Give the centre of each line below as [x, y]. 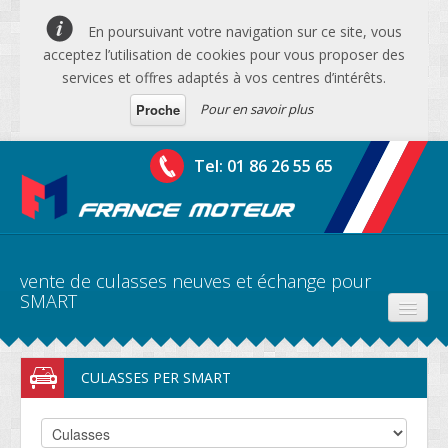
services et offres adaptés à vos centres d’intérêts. [224, 77]
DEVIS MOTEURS [89, 409]
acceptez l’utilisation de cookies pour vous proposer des [224, 54]
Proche [158, 109]
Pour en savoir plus [256, 108]
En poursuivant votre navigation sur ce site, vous [243, 31]
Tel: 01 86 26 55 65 [263, 166]
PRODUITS [68, 367]
